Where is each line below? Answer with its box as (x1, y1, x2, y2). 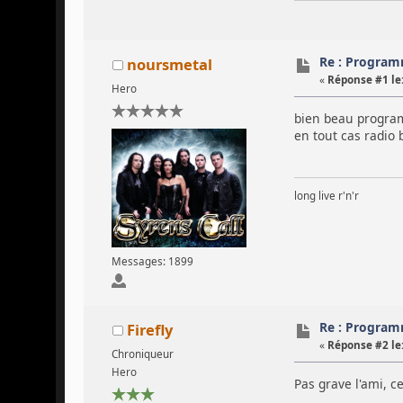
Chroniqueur (111, 346, 174, 361)
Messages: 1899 (111, 254, 193, 268)
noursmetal (126, 54, 212, 76)
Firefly (126, 319, 173, 341)
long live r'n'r (293, 188, 359, 202)
